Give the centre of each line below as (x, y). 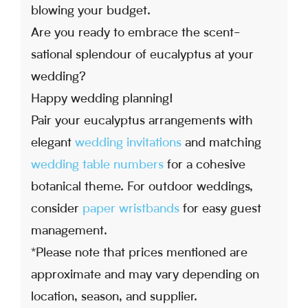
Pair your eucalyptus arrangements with (142, 121)
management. (69, 231)
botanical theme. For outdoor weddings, (142, 187)
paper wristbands (131, 209)
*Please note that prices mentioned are (139, 253)
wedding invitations (128, 143)
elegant (53, 143)
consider (57, 209)
